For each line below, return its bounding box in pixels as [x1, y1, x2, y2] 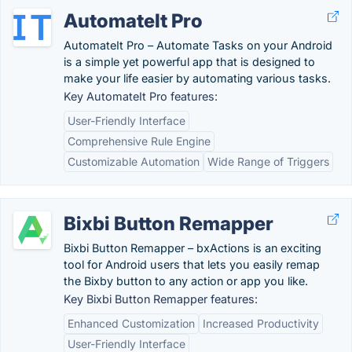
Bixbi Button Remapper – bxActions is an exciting [64, 241, 321, 255]
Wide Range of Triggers [207, 155, 329, 168]
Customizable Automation [68, 155, 200, 168]
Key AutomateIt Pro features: [64, 90, 218, 103]
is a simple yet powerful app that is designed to [64, 55, 315, 68]
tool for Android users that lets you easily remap [64, 258, 320, 271]
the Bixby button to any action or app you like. [64, 274, 308, 288]
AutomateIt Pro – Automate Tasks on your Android [64, 38, 332, 52]
